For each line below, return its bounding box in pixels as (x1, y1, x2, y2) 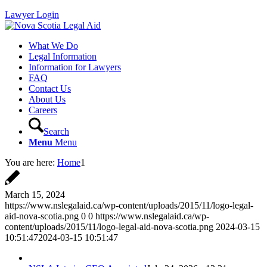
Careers (29, 105, 57, 115)
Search (44, 126, 69, 136)
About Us (29, 94, 66, 104)
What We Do (29, 41, 78, 51)
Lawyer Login (5, 10, 59, 20)
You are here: (5, 157, 55, 167)
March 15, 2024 (5, 190, 65, 200)
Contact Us (29, 83, 71, 94)
